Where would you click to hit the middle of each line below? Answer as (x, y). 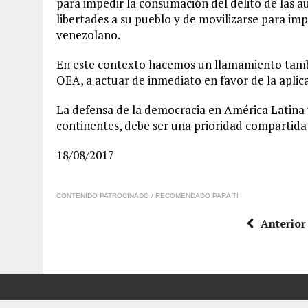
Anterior (283, 223)
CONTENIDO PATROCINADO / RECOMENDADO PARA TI (147, 196)
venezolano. (88, 35)
